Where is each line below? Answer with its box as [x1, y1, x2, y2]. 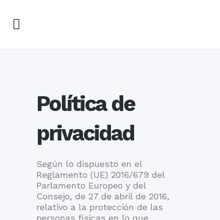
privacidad [36, 120, 134, 146]
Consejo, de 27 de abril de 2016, [36, 191, 169, 201]
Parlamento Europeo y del [36, 180, 146, 191]
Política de [36, 91, 135, 116]
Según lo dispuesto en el [36, 159, 142, 169]
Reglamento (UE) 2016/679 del [36, 169, 165, 180]
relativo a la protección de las [36, 202, 163, 212]
